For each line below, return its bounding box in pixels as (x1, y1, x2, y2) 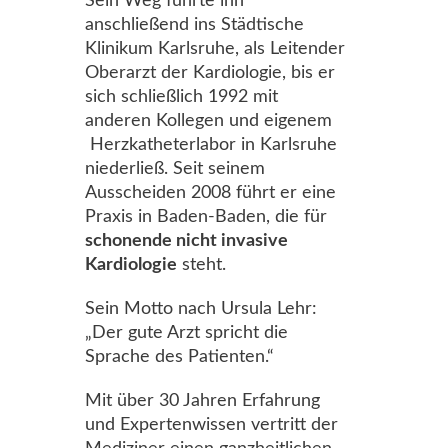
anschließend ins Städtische (85, 16, 304, 34)
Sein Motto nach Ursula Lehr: (85, 300, 317, 318)
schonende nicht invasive (85, 232, 288, 250)
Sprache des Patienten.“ (85, 348, 274, 366)
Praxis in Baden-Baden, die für (85, 208, 327, 226)
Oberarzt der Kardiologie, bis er (85, 64, 335, 82)
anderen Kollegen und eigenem (85, 112, 332, 130)
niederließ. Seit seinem (85, 160, 265, 178)
